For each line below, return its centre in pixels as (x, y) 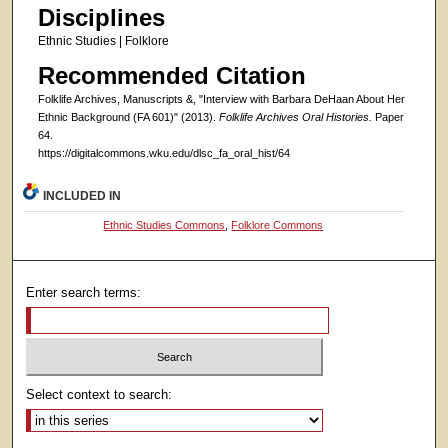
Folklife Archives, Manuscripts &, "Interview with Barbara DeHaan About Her (221, 99)
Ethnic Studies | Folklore (103, 40)
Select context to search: (99, 395)
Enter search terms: (84, 292)
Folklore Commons (277, 224)
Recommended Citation (171, 76)
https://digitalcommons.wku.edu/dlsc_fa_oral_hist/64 (163, 153)
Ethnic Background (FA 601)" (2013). (128, 117)
